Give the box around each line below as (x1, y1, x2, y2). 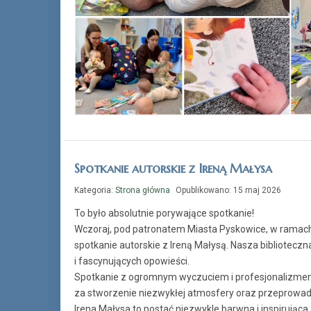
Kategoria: (74, 185, 115, 196)
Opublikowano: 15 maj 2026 (176, 185, 281, 196)
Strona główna (115, 185, 170, 196)
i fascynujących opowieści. (74, 255, 190, 267)
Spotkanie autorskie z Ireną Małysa (74, 160, 272, 177)
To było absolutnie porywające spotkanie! (74, 208, 254, 219)
